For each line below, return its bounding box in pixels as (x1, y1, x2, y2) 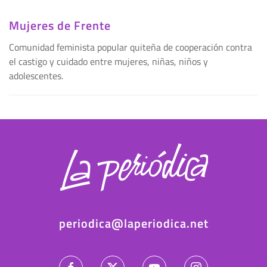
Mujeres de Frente (9, 16, 111, 35)
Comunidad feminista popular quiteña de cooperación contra (9, 40, 252, 55)
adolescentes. (9, 69, 63, 83)
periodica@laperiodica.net (58, 214, 209, 233)
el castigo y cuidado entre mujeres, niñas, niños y (9, 54, 208, 69)
